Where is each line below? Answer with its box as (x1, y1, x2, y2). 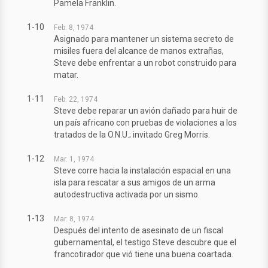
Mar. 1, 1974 (54, 155, 94, 164)
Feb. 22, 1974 (54, 95, 98, 104)
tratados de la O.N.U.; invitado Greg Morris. (54, 130, 210, 140)
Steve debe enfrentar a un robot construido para (54, 58, 236, 68)
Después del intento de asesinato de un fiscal (54, 226, 223, 236)
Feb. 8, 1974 (54, 23, 93, 32)
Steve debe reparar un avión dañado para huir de (54, 106, 237, 116)
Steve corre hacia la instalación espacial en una (54, 166, 231, 176)
